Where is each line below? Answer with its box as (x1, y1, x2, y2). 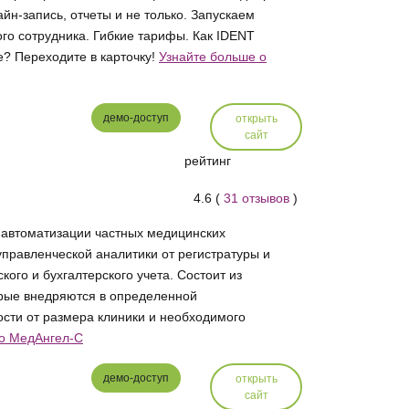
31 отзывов (224, 191, 290, 206)
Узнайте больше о (158, 49, 267, 64)
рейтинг (184, 153, 231, 168)
